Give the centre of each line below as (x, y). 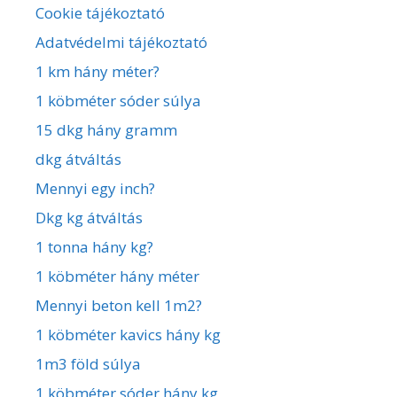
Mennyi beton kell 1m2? (119, 305)
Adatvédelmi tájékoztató (121, 42)
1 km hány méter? (97, 71)
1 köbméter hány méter (117, 276)
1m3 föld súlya (88, 363)
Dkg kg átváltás (89, 217)
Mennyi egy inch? (95, 188)
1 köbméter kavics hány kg (128, 334)
